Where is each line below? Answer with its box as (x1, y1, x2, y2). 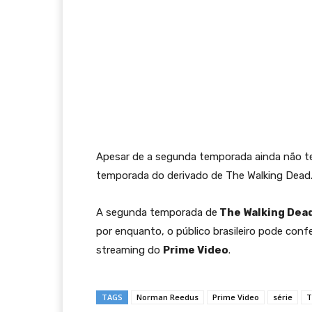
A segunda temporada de (96, 206, 217, 219)
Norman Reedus (136, 292, 198, 302)
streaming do (96, 244, 163, 256)
